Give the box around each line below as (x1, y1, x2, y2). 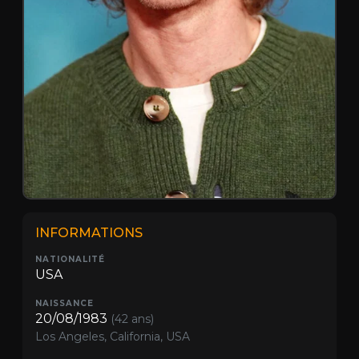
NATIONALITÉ (35, 253, 105, 264)
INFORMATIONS (35, 224, 143, 240)
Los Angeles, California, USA (35, 329, 190, 344)
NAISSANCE (35, 297, 94, 309)
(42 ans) (111, 311, 154, 326)
